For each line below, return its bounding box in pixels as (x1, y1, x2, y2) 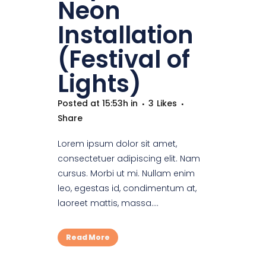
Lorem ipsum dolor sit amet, (58, 138, 177, 150)
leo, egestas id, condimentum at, (58, 182, 197, 195)
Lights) (58, 67, 141, 101)
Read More (66, 232, 110, 243)
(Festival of (58, 43, 190, 77)
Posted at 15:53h (58, 97, 128, 110)
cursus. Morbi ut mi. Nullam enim (58, 167, 195, 180)
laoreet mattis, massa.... (58, 197, 159, 210)
